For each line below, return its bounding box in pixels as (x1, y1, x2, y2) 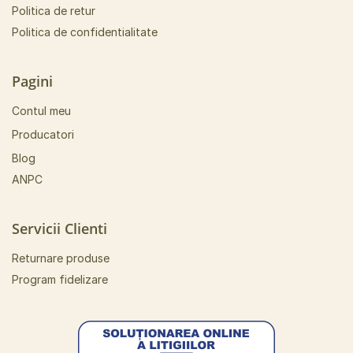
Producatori (12, 128, 74, 141)
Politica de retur (12, 4, 95, 17)
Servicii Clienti (12, 219, 107, 238)
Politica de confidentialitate (12, 25, 158, 39)
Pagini (12, 72, 53, 91)
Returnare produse (12, 251, 110, 265)
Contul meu (12, 104, 71, 117)
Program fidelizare (12, 273, 108, 286)
